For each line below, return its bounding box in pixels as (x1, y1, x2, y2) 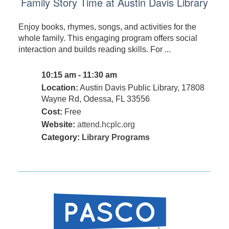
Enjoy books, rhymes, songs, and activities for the (18, 22, 196, 32)
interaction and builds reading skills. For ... (18, 45, 171, 54)
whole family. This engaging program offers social (18, 34, 197, 43)
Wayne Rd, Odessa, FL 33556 (41, 95, 150, 104)
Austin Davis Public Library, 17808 (78, 83, 204, 93)
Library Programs (81, 133, 150, 142)
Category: (41, 133, 82, 142)
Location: (41, 83, 78, 93)
